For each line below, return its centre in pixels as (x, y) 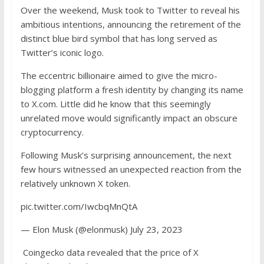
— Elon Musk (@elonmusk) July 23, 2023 (101, 229)
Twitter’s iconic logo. (62, 52)
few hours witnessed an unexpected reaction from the (131, 169)
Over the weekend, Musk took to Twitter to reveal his (130, 10)
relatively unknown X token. (75, 183)
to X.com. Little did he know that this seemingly (115, 104)
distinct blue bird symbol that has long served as (119, 38)
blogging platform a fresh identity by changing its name (132, 90)
